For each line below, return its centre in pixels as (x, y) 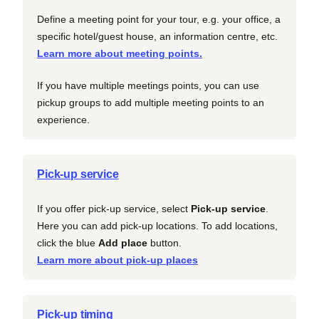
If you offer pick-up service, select (114, 208)
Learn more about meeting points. (120, 53)
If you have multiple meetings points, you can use (148, 85)
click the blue (68, 242)
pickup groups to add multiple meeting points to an (151, 102)
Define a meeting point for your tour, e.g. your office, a (159, 19)
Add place (123, 242)
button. (164, 242)
